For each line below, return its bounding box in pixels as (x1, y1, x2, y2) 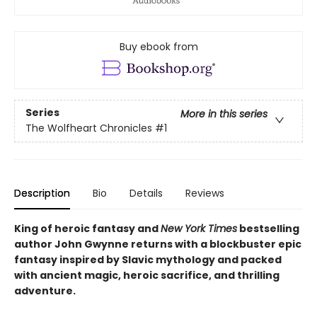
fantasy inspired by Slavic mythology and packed (14, 253, 282, 267)
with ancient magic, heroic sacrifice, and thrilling (14, 268, 279, 283)
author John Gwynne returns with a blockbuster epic (14, 237, 301, 252)
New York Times (161, 221, 237, 236)
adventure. (14, 284, 76, 299)
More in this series (180, 107, 267, 122)
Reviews (185, 186, 224, 201)
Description (14, 186, 70, 201)
